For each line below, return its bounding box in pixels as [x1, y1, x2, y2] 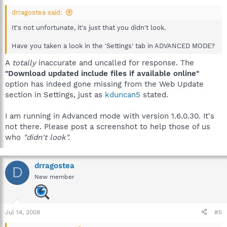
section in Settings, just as [5, 90, 105, 99]
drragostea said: [12, 9, 62, 16]
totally [12, 58, 36, 67]
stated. [140, 90, 168, 99]
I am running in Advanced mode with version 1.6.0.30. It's [5, 111, 214, 121]
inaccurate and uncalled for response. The [36, 58, 194, 67]
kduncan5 [105, 90, 140, 99]
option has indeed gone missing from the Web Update [5, 79, 204, 89]
